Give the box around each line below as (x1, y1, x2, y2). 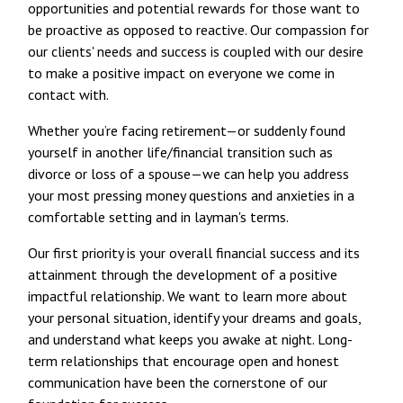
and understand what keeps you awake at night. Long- (28, 329, 354, 348)
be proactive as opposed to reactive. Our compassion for (28, 20, 370, 39)
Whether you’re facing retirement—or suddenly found (28, 121, 346, 139)
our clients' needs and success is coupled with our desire (28, 41, 364, 60)
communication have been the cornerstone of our (28, 372, 328, 391)
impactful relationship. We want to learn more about (28, 286, 348, 305)
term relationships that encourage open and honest (28, 351, 340, 370)
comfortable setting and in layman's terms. (28, 207, 290, 226)
